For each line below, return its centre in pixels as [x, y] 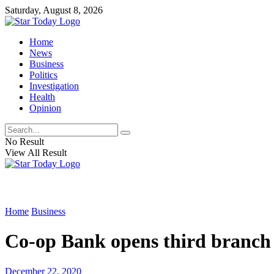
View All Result [36, 153]
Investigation [54, 86]
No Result [24, 142]
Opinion [45, 108]
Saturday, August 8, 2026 [54, 10]
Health [42, 97]
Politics [43, 75]
